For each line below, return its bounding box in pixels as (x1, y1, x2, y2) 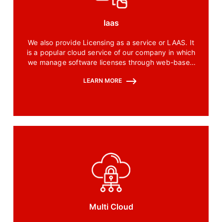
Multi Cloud (89, 201, 133, 212)
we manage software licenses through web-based (28, 58, 194, 67)
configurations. (86, 68, 136, 77)
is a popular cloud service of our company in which (26, 48, 196, 57)
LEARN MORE (83, 77, 123, 85)
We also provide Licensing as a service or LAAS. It (28, 38, 194, 47)
